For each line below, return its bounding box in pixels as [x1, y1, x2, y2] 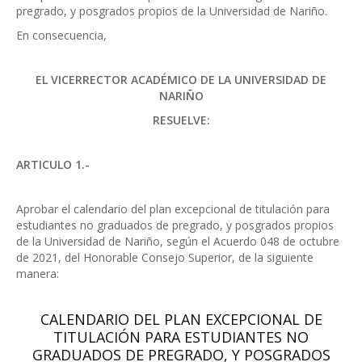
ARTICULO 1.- [16, 157, 90, 173]
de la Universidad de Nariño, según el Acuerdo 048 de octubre [16, 234, 339, 250]
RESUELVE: [152, 112, 210, 128]
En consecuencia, [16, 27, 107, 44]
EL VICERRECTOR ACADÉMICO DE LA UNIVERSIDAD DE [36, 72, 326, 88]
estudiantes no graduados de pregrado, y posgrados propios [16, 217, 334, 234]
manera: [16, 266, 59, 282]
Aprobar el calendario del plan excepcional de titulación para [16, 201, 330, 217]
